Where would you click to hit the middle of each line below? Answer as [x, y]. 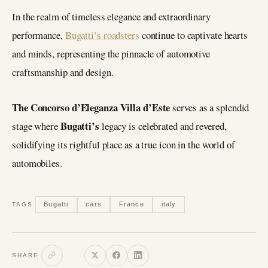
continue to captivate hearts [193, 35]
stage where [36, 126]
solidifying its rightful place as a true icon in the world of [124, 144]
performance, [39, 35]
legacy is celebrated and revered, [164, 126]
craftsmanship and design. [63, 72]
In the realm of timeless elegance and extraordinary [111, 16]
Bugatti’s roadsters [102, 35]
